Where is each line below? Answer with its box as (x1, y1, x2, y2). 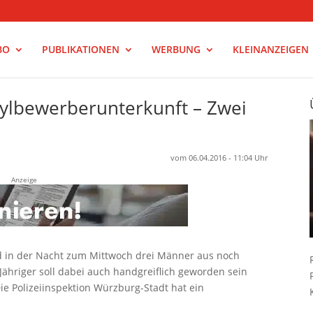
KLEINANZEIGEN (232, 43, 309, 56)
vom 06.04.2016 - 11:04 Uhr (170, 152, 268, 163)
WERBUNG (151, 43, 201, 56)
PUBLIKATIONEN (41, 43, 119, 56)
